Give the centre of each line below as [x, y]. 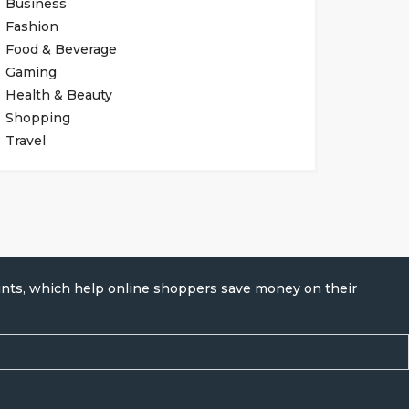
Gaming [31, 72]
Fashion [31, 26]
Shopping [37, 118]
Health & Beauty [58, 95]
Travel [25, 141]
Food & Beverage [61, 49]
